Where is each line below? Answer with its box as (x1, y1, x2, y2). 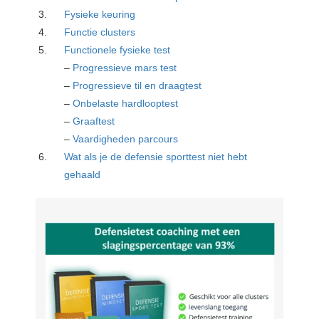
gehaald (64, 168, 101, 180)
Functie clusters (64, 26, 136, 38)
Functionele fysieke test (64, 43, 174, 56)
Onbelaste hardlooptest (73, 97, 179, 109)
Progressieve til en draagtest (73, 79, 202, 91)
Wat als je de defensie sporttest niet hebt (64, 150, 248, 162)
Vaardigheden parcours (73, 132, 179, 145)
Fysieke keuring (64, 8, 136, 20)
